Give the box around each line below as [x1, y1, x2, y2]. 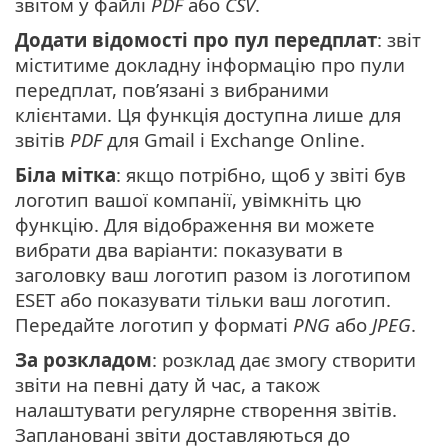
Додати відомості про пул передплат [15, 26, 377, 52]
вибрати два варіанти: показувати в [15, 236, 343, 262]
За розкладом [15, 346, 152, 372]
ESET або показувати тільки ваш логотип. [15, 286, 391, 312]
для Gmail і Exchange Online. [102, 126, 365, 152]
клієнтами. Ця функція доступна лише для [15, 101, 401, 127]
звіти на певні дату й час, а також [15, 371, 320, 397]
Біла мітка [15, 161, 116, 187]
